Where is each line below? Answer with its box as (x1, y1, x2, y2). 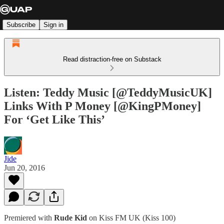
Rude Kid (54, 213, 87, 222)
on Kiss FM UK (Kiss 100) (87, 213, 175, 222)
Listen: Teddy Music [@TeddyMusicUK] (4, 85, 212, 99)
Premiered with (4, 213, 54, 222)
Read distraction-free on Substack (62, 55, 161, 63)
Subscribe (6, 20, 35, 28)
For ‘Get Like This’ (4, 112, 105, 126)
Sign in (43, 20, 63, 28)
